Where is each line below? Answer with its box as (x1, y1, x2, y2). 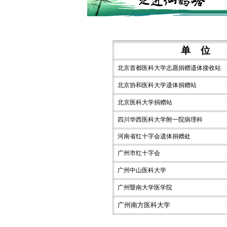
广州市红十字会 (118, 149, 161, 157)
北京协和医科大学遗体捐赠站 (118, 82, 197, 89)
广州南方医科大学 (118, 201, 171, 209)
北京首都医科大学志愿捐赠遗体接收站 (118, 64, 221, 71)
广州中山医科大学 (118, 167, 167, 174)
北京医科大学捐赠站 (118, 99, 173, 106)
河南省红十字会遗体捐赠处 (118, 133, 191, 140)
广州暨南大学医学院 (118, 184, 173, 191)
